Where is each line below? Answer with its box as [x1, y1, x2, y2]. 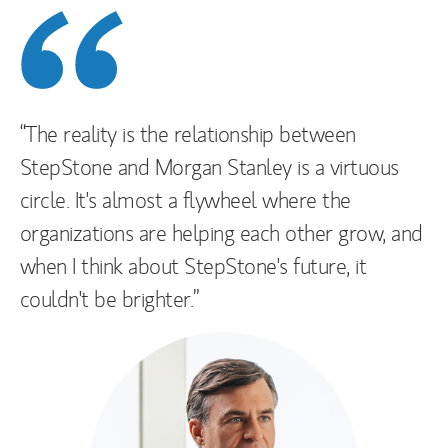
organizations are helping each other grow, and [20, 219, 423, 249]
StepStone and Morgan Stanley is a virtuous [20, 153, 399, 183]
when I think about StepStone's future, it [20, 252, 367, 282]
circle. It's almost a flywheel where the [20, 186, 351, 216]
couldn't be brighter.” [20, 285, 199, 315]
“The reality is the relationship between [20, 120, 356, 150]
